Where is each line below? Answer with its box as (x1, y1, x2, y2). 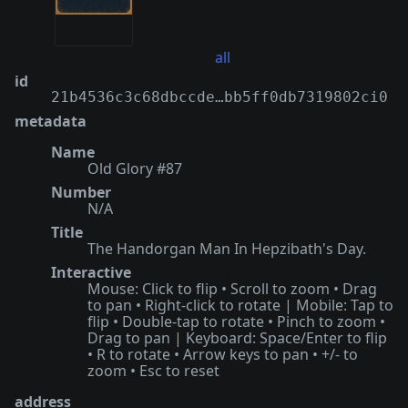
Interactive (51, 262, 131, 283)
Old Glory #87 (87, 158, 182, 179)
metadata (15, 111, 87, 132)
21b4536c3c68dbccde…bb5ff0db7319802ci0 (51, 88, 388, 107)
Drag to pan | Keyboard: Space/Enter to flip (87, 328, 387, 349)
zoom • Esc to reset (87, 361, 219, 382)
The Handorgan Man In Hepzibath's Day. (87, 239, 366, 260)
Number (51, 182, 111, 203)
